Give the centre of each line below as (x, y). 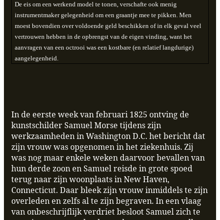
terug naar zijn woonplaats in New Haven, (90, 179)
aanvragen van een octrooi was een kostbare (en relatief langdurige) (104, 47)
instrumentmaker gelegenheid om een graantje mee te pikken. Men (103, 15)
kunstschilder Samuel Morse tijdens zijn (86, 125)
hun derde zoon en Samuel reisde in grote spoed (102, 169)
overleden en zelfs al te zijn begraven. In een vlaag (106, 201)
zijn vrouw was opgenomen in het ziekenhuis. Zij (102, 147)
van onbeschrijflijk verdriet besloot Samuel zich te (106, 212)
